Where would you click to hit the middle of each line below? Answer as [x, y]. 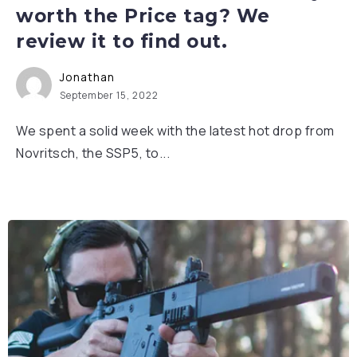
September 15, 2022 [109, 95]
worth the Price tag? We [143, 16]
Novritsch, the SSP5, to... [93, 153]
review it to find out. [122, 41]
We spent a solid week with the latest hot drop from [175, 131]
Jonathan [87, 77]
